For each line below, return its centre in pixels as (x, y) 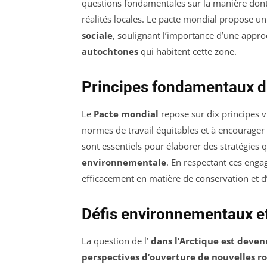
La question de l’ (115, 240)
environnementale (124, 162)
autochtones (110, 51)
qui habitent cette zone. (187, 51)
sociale (97, 35)
